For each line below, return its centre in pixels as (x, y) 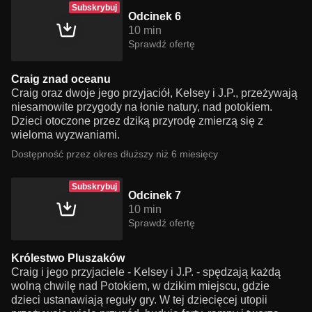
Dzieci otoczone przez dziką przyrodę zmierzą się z (137, 121)
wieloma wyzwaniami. (65, 135)
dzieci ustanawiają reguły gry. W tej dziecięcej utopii (139, 300)
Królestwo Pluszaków (68, 258)
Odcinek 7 (155, 195)
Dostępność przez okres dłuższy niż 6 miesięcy (115, 154)
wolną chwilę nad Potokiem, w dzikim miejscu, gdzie (140, 286)
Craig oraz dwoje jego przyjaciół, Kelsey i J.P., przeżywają (154, 93)
